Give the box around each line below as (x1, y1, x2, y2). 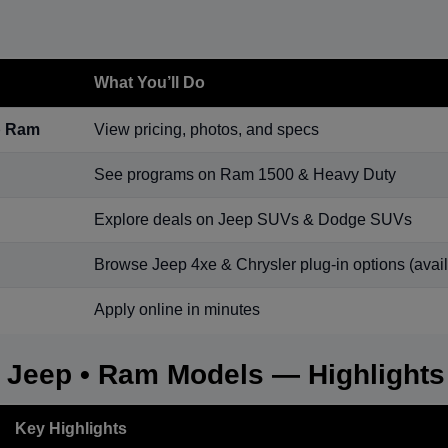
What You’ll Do (93, 74, 205, 92)
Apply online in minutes (93, 301, 260, 319)
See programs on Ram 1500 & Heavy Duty (93, 166, 396, 184)
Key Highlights (14, 420, 127, 438)
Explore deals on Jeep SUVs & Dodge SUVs (93, 211, 412, 229)
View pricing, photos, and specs (93, 121, 319, 139)
